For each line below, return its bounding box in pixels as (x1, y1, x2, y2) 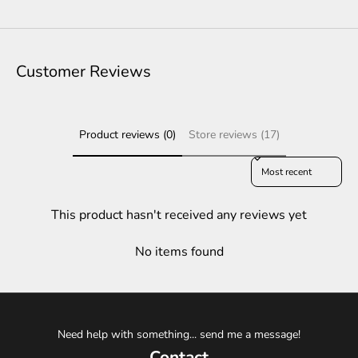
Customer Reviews (16, 61, 151, 83)
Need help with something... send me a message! (58, 326, 300, 342)
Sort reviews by (251, 156, 316, 169)
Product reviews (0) (78, 127, 176, 143)
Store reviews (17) (188, 127, 280, 143)
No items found (134, 242, 224, 261)
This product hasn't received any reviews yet (51, 205, 307, 224)
